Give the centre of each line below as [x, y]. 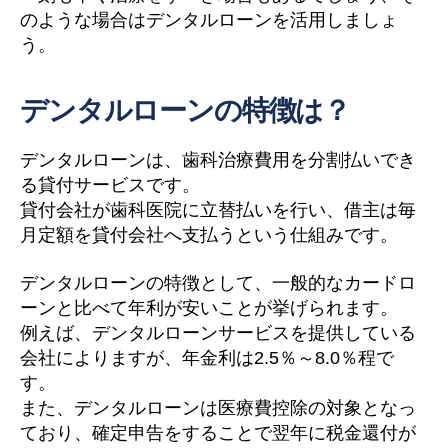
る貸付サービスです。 [110, 185]
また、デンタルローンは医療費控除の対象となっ [218, 407]
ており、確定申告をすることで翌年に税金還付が [218, 432]
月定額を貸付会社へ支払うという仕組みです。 [209, 235]
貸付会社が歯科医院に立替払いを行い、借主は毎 [218, 210]
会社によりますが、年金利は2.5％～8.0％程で [207, 357]
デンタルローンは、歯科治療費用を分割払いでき [218, 160]
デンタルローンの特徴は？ [185, 110]
